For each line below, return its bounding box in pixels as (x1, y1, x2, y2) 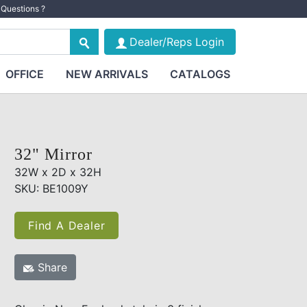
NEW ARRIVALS (65, 67, 148, 81)
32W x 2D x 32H (14, 165, 101, 179)
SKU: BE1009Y (14, 182, 88, 195)
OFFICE (5, 67, 44, 81)
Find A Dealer (28, 219, 106, 232)
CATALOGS (169, 67, 230, 81)
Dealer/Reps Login (129, 35, 224, 49)
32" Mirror (14, 145, 93, 163)
